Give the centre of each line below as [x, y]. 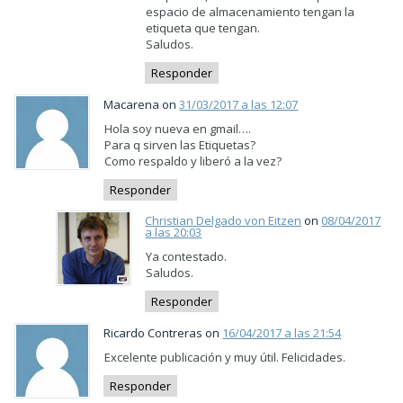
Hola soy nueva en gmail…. [178, 128]
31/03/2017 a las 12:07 [239, 104]
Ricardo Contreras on [163, 332]
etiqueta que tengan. [203, 28]
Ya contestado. [187, 256]
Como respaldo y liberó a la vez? [193, 161]
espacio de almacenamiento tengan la [251, 12]
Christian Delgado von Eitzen [224, 220]
